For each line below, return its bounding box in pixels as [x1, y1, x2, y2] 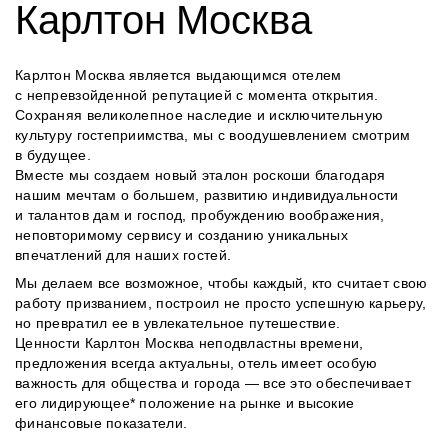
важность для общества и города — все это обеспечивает [15, 375, 411, 392]
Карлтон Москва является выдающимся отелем [15, 67, 342, 84]
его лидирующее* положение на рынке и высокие [15, 395, 355, 412]
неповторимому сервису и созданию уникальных [15, 227, 349, 244]
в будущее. [15, 147, 91, 164]
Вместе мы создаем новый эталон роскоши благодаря [15, 167, 386, 184]
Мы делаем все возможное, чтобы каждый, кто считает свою [15, 275, 428, 292]
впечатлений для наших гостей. [15, 247, 232, 264]
